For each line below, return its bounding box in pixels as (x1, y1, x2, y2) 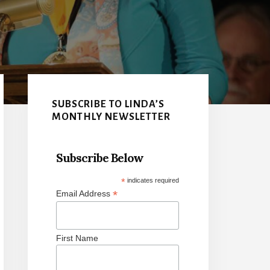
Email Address (55, 188, 113, 198)
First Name (55, 233, 98, 243)
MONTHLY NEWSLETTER (52, 111, 171, 122)
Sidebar (27, 98, 99, 126)
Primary (27, 72, 105, 100)
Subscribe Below (55, 149, 143, 165)
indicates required (125, 176, 180, 184)
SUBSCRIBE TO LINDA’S (52, 98, 165, 110)
